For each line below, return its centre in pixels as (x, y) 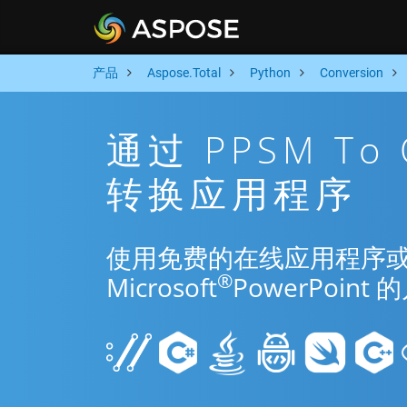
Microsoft (162, 287)
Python (270, 73)
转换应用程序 (232, 193)
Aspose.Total (184, 73)
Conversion (352, 73)
